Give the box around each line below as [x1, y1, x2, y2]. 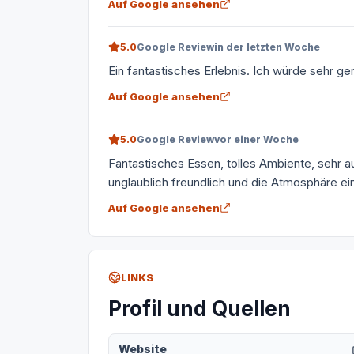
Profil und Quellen [108, 296, 291, 322]
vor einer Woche [214, 134, 299, 146]
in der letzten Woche [214, 41, 320, 54]
